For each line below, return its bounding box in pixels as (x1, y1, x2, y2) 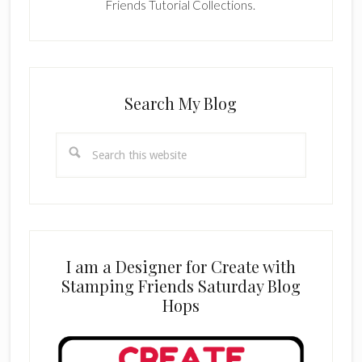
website (54, 172, 98, 187)
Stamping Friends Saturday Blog (61, 274, 301, 297)
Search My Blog (124, 91, 238, 114)
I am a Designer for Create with (65, 255, 296, 277)
